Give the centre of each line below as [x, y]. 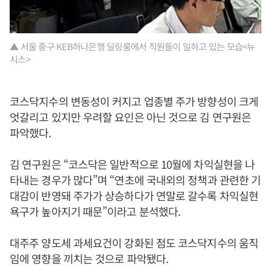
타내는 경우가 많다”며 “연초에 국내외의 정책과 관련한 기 [135, 180]
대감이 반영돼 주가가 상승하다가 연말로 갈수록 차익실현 [134, 196]
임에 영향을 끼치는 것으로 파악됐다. [89, 259]
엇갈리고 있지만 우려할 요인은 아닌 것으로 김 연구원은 [131, 117]
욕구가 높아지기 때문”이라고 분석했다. [95, 211]
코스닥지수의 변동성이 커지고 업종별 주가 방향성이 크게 [134, 101]
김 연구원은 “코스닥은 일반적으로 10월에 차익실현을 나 [132, 164]
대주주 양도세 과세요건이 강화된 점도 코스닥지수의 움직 [134, 243]
